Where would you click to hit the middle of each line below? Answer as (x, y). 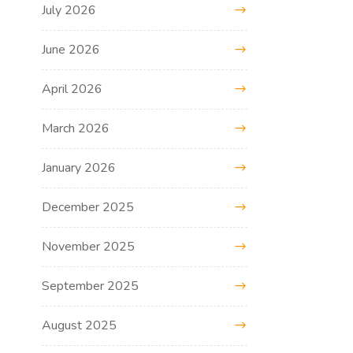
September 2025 (91, 286)
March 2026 (76, 128)
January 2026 (79, 167)
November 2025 (89, 246)
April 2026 (72, 89)
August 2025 (80, 325)
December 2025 (88, 207)
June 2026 (71, 49)
